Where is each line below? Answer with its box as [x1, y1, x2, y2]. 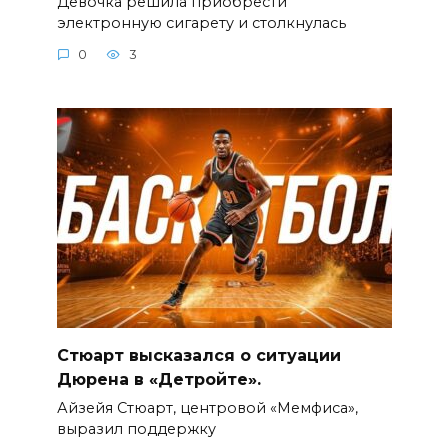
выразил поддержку [56, 420, 216, 439]
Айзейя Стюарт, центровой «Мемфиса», [56, 399, 358, 418]
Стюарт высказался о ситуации [56, 345, 341, 365]
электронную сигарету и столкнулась [56, 13, 346, 32]
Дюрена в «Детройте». [56, 369, 261, 389]
